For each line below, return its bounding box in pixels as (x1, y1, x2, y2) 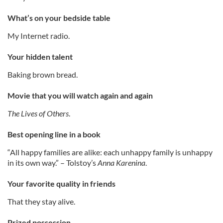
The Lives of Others (7, 109, 69, 118)
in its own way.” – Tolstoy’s (7, 158, 98, 167)
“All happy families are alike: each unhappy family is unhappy (7, 147, 213, 157)
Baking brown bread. (7, 70, 78, 79)
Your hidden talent (7, 52, 73, 61)
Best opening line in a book (7, 129, 105, 139)
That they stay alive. (7, 197, 75, 206)
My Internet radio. (7, 31, 70, 40)
